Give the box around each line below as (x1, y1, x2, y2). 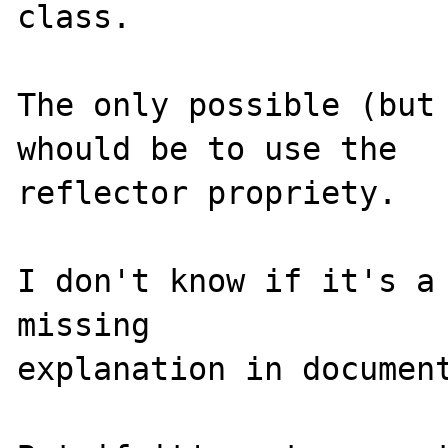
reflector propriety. (17, 174, 398, 211)
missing (17, 306, 170, 343)
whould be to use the (17, 130, 417, 167)
